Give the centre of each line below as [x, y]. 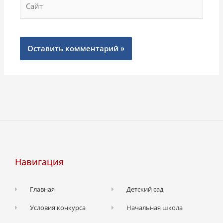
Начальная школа [155, 208]
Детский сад [145, 189]
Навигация [39, 162]
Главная [43, 189]
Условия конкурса [58, 208]
